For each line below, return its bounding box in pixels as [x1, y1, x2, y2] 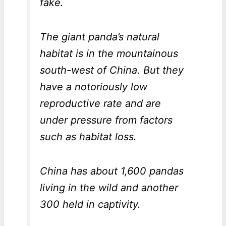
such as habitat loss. [39, 131, 137, 143]
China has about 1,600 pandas [39, 165, 184, 178]
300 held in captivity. [39, 198, 141, 211]
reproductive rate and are [39, 97, 161, 110]
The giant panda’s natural [39, 31, 159, 43]
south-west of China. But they [39, 64, 184, 77]
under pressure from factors [39, 114, 173, 127]
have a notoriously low [39, 81, 147, 93]
